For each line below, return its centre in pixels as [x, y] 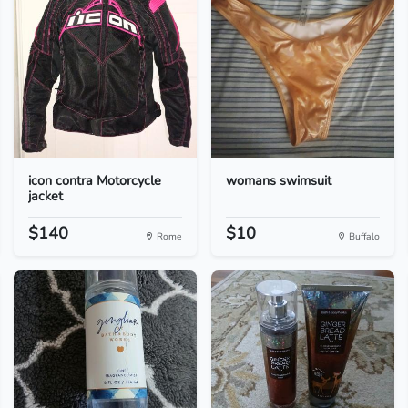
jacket [45, 196]
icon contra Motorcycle [94, 180]
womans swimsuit [278, 180]
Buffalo [363, 236]
